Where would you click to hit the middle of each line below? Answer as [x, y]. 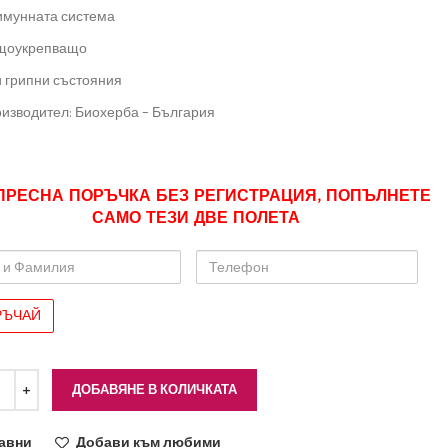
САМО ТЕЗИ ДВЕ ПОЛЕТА [196, 218]
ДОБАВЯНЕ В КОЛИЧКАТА [154, 389]
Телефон [226, 259]
